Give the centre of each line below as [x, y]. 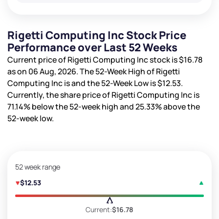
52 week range [38, 167]
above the [181, 106]
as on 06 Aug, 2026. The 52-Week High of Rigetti [94, 71]
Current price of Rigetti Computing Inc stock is [93, 59]
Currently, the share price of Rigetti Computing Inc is [103, 95]
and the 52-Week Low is [114, 83]
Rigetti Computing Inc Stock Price [97, 35]
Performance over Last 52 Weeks [92, 47]
